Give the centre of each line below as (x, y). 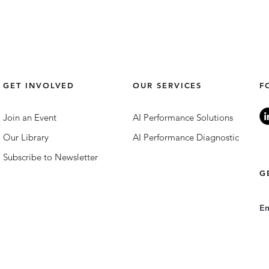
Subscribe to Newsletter (50, 157)
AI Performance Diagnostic (186, 137)
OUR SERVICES (168, 85)
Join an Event (30, 117)
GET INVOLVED (39, 85)
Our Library (26, 137)
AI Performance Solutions (183, 117)
